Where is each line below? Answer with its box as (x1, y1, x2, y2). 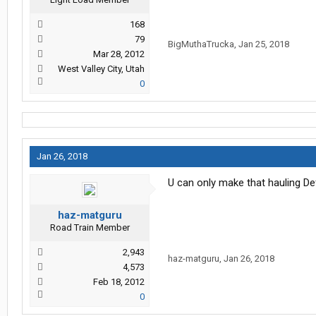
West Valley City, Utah (58, 63, 145, 75)
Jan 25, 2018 (238, 39, 289, 50)
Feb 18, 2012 (93, 276, 145, 288)
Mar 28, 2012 (93, 49, 145, 60)
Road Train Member (49, 222, 130, 233)
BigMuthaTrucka (168, 39, 234, 50)
